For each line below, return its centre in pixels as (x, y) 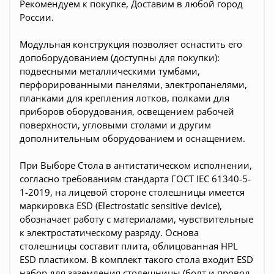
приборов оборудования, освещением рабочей (127, 111)
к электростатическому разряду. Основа (109, 232)
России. (37, 17)
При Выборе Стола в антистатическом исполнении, (136, 165)
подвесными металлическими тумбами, (110, 71)
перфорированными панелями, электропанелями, (133, 84)
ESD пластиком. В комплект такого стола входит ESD (136, 259)
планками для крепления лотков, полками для (124, 98)
